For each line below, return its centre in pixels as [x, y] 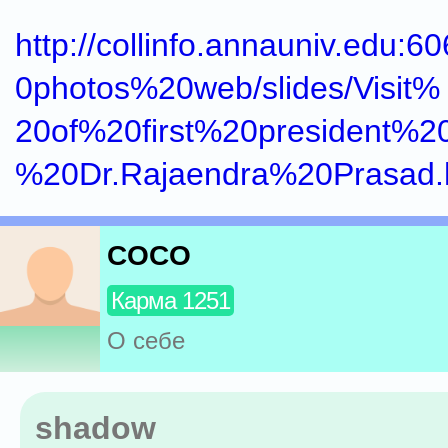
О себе [146, 341]
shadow [95, 428]
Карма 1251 [170, 301]
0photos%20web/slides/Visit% [227, 88]
